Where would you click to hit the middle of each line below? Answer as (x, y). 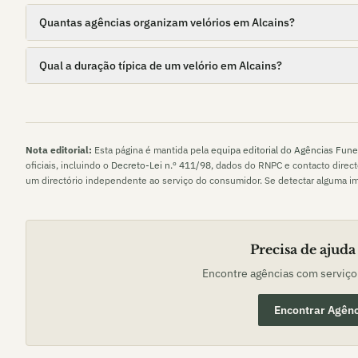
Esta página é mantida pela (150, 150)
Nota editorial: (59, 150)
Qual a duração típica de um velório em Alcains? (161, 66)
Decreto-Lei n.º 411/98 (161, 165)
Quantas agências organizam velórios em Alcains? (167, 22)
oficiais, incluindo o (67, 165)
